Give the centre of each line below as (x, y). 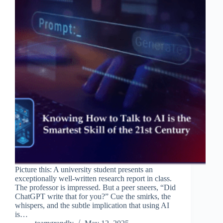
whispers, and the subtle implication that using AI (92, 205)
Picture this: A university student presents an (84, 169)
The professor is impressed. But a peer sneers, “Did (95, 187)
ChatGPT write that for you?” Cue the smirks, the (93, 196)
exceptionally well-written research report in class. (93, 178)
